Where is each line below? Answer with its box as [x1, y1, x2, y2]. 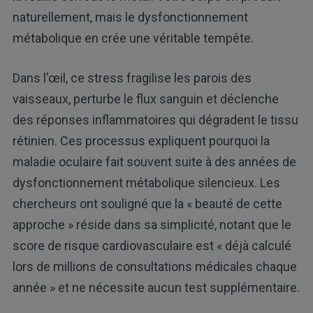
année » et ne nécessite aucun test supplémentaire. [12, 279, 300, 295]
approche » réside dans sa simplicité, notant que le [12, 217, 291, 232]
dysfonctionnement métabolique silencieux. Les [12, 175, 280, 190]
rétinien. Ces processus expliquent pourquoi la [12, 133, 270, 148]
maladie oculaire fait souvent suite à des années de [12, 154, 296, 169]
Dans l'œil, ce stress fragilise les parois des [12, 70, 252, 85]
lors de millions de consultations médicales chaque [12, 259, 297, 274]
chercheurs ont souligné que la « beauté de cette [12, 196, 282, 211]
